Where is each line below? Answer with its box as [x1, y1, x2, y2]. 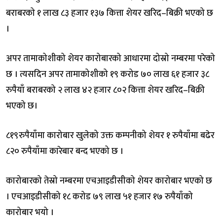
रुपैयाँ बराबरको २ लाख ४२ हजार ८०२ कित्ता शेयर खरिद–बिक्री [6, 82, 205, 98]
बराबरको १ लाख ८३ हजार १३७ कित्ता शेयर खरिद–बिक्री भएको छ [6, 5, 213, 21]
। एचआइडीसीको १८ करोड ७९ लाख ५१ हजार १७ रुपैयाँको [6, 189, 193, 204]
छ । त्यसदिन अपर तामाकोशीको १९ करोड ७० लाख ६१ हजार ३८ [6, 67, 209, 82]
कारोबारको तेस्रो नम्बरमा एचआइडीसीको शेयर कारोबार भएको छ [6, 173, 212, 188]
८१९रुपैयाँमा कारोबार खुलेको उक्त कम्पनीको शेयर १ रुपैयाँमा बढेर [6, 128, 215, 143]
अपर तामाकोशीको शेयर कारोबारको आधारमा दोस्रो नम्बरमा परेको [6, 51, 215, 66]
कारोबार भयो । [6, 205, 54, 220]
